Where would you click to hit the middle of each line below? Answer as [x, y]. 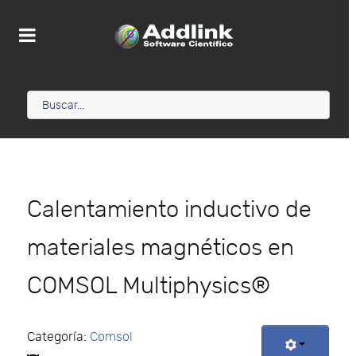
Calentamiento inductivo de [169, 210]
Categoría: [58, 338]
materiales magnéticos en [161, 248]
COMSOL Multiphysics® [149, 286]
